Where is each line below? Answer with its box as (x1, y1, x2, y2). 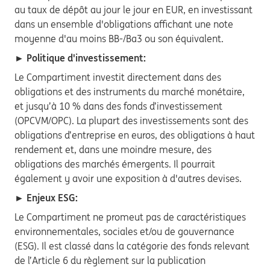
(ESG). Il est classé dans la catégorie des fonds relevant (14, 240, 250, 252)
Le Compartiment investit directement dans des (14, 71, 221, 83)
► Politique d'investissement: (14, 52, 146, 64)
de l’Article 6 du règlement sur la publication (14, 254, 206, 266)
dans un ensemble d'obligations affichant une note (14, 18, 233, 30)
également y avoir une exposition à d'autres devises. (14, 172, 242, 184)
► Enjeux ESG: (14, 192, 78, 204)
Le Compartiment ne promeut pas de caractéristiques (14, 211, 246, 223)
